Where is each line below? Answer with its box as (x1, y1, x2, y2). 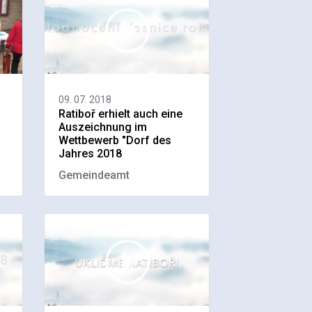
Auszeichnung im (58, 120, 148, 134)
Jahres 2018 (58, 146, 123, 160)
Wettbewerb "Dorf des (58, 133, 172, 147)
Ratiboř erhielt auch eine (58, 107, 183, 120)
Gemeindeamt (58, 168, 130, 182)
